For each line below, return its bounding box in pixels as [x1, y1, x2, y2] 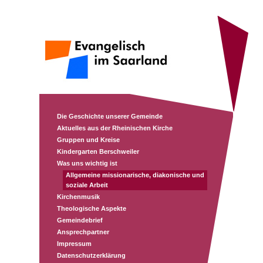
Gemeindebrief [57, 217, 103, 224]
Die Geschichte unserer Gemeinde [57, 113, 163, 120]
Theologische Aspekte [57, 205, 126, 212]
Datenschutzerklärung [57, 252, 126, 259]
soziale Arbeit [66, 181, 108, 188]
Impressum [57, 240, 92, 247]
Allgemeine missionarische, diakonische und [66, 171, 204, 178]
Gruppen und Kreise [57, 136, 120, 143]
